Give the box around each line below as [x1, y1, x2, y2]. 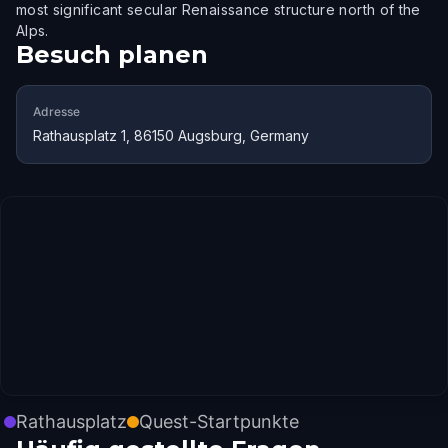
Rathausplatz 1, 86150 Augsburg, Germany [33, 127, 309, 144]
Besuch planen [16, 40, 208, 69]
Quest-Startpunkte [139, 411, 299, 432]
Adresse [33, 104, 80, 119]
